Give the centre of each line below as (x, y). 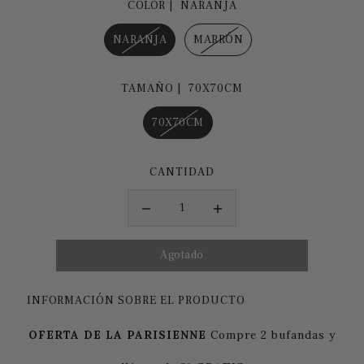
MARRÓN (218, 39)
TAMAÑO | (153, 89)
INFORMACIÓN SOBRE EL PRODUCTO (136, 300)
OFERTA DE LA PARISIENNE (117, 334)
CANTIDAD (182, 172)
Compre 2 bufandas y (273, 334)
